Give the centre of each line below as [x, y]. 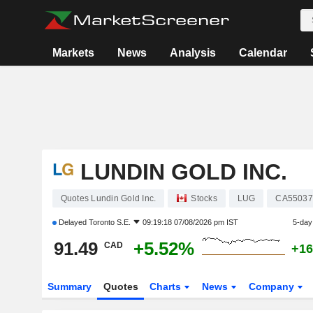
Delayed [72, 222]
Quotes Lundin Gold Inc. [108, 198]
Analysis [193, 53]
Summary [69, 286]
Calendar [263, 53]
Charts [167, 286]
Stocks [204, 198]
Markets [74, 53]
